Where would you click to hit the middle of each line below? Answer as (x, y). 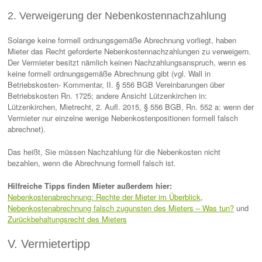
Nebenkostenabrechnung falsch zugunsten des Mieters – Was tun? (121, 208)
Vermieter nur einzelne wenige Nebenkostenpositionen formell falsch (123, 118)
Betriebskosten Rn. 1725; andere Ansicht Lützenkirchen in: (107, 96)
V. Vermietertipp (49, 244)
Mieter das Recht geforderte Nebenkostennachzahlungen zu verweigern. (130, 51)
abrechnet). (27, 129)
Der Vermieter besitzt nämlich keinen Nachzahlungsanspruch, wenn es (127, 62)
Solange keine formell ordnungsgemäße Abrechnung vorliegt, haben (122, 40)
